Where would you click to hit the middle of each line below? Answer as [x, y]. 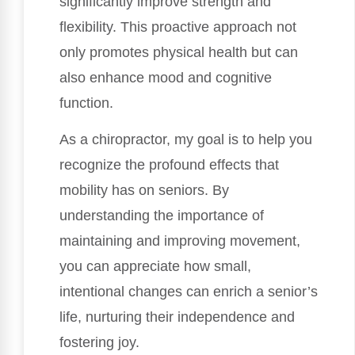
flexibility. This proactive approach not [178, 27]
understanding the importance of [162, 216]
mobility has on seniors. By [144, 191]
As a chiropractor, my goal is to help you [186, 140]
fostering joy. [99, 343]
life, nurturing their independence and [177, 317]
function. [86, 103]
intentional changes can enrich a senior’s [189, 292]
